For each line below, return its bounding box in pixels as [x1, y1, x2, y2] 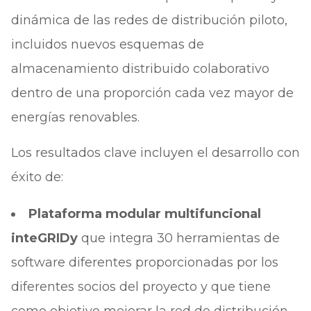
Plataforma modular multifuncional [28, 206, 261, 221]
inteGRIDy [10, 230, 78, 246]
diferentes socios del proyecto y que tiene [10, 279, 271, 294]
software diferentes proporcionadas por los [10, 255, 278, 270]
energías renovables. [10, 110, 140, 125]
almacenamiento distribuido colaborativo [10, 61, 269, 76]
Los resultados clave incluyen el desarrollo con [10, 145, 300, 160]
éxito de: [10, 169, 63, 185]
